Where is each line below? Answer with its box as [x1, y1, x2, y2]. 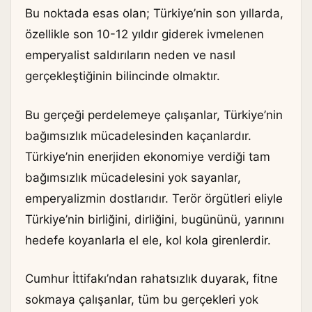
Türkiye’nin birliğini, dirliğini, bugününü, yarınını [25, 212, 284, 226]
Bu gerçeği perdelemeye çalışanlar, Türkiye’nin [25, 107, 283, 122]
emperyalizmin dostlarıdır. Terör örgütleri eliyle [25, 191, 283, 205]
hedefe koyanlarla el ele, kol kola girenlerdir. [25, 233, 271, 247]
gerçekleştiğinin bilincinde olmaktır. [25, 69, 220, 84]
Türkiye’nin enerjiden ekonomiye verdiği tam [25, 149, 270, 164]
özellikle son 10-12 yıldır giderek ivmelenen [25, 27, 264, 42]
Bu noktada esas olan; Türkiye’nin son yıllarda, [25, 6, 283, 21]
